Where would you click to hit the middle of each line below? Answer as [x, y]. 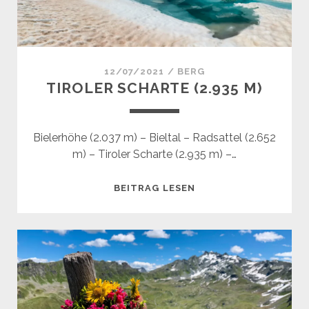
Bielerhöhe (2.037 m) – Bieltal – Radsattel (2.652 [154, 137]
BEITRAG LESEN [154, 188]
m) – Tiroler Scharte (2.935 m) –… [154, 154]
